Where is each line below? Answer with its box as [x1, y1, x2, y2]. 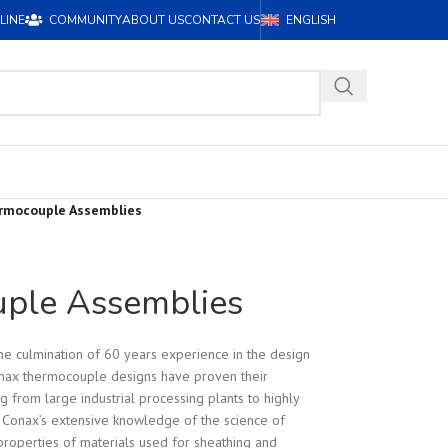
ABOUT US [122, 12, 184, 28]
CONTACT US [184, 12, 260, 28]
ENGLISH [286, 12, 336, 28]
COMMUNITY [49, 12, 122, 28]
